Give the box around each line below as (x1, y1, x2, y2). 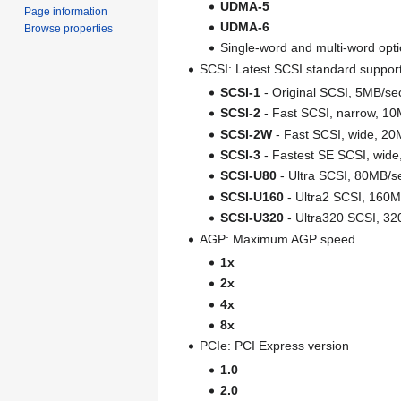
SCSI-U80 (219, 168, 277, 183)
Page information (24, 5, 108, 19)
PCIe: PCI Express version (200, 338, 350, 354)
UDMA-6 (219, 19, 269, 34)
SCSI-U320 (219, 210, 284, 226)
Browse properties (24, 22, 114, 36)
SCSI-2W (219, 126, 272, 141)
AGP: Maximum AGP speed (200, 231, 356, 246)
